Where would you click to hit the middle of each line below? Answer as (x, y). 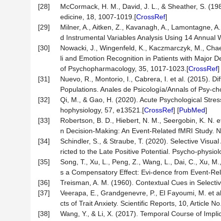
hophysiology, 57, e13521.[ (102, 110)
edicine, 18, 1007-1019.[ (98, 17)
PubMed (192, 110)
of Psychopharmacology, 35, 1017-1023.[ (124, 69)
